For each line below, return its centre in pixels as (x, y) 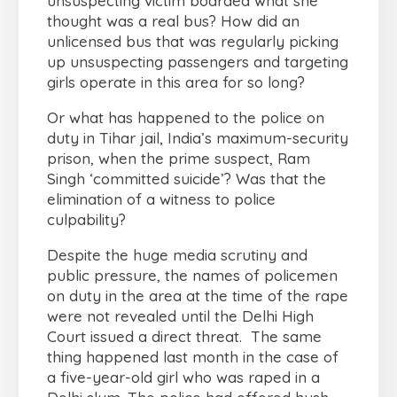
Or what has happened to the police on (186, 118)
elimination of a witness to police (161, 199)
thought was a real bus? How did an (173, 21)
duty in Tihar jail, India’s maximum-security (198, 138)
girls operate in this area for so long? (176, 82)
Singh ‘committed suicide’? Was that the (187, 179)
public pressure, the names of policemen (192, 276)
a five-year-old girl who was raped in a (183, 378)
